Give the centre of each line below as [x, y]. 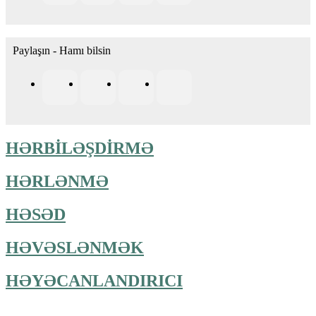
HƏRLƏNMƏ [57, 182]
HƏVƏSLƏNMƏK [75, 248]
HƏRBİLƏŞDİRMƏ [80, 148]
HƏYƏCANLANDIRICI [94, 281]
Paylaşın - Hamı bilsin [62, 51]
